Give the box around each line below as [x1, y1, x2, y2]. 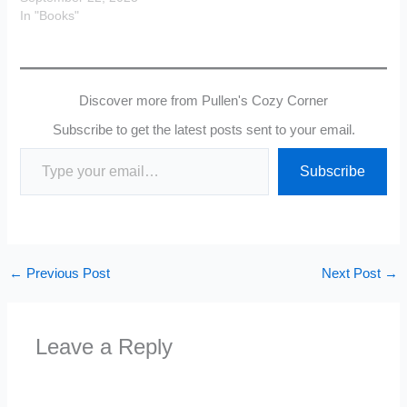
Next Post [322, 265, 385, 281]
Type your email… [19, 139, 65, 154]
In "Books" [20, 8, 80, 24]
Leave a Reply [35, 334, 174, 359]
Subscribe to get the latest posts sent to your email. [52, 121, 355, 137]
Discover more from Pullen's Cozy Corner [79, 93, 328, 108]
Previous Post [22, 265, 110, 281]
